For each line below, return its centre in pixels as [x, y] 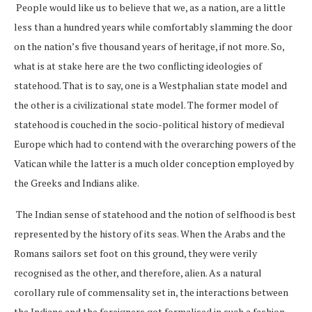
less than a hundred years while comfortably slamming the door [153, 26]
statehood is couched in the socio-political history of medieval [149, 124]
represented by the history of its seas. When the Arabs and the [150, 233]
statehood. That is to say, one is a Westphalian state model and [150, 85]
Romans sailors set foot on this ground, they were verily [135, 253]
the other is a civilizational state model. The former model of [146, 104]
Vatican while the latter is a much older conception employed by [154, 163]
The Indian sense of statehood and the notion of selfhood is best [155, 214]
